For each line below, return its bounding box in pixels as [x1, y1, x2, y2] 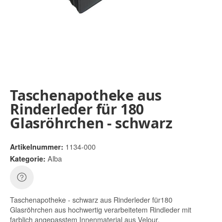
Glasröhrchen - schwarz [10, 113, 172, 133]
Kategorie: [10, 153, 48, 164]
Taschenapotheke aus [10, 85, 162, 105]
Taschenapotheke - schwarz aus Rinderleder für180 [10, 194, 172, 205]
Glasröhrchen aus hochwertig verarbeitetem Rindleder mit [10, 204, 191, 215]
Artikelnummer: [10, 141, 63, 152]
